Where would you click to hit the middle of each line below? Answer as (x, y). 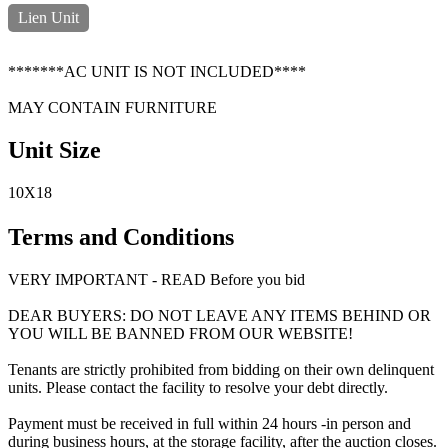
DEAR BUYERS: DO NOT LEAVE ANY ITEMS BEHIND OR (219, 315)
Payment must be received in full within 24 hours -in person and (209, 423)
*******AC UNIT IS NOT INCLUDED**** (157, 71)
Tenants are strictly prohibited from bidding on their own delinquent (221, 369)
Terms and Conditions (121, 236)
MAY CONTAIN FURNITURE (112, 107)
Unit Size (54, 149)
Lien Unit (48, 17)
